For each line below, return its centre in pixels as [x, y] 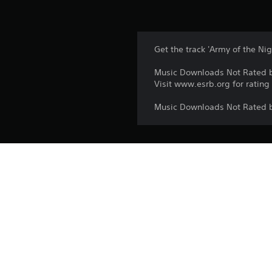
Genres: [168, 227]
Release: [169, 188]
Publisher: [171, 207]
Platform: [170, 168]
